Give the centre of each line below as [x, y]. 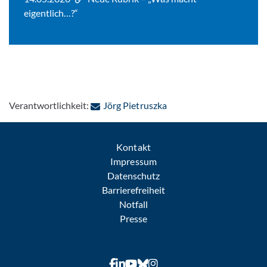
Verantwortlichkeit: [50, 105]
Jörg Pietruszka [135, 105]
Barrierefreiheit [133, 190]
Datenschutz [133, 176]
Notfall [133, 204]
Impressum [133, 162]
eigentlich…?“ [51, 13]
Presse [133, 219]
